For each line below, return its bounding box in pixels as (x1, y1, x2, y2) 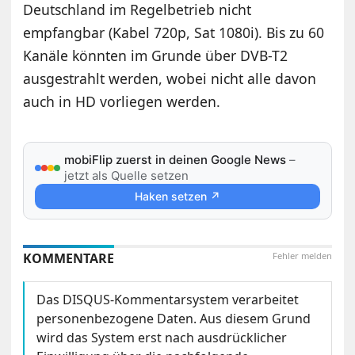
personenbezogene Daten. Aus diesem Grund (36, 310, 311, 328)
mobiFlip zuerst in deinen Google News (64, 152, 287, 168)
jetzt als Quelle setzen (64, 168, 189, 184)
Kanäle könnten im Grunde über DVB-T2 (23, 46, 288, 66)
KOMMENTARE (23, 250, 115, 268)
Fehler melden (272, 250, 332, 262)
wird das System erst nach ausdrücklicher (36, 329, 288, 347)
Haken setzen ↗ (134, 189, 220, 204)
